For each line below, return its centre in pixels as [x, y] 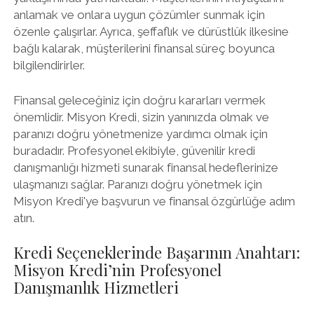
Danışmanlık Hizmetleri [96, 287]
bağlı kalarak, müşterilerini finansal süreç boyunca [144, 48]
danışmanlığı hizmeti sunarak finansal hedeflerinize [145, 167]
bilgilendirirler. [49, 65]
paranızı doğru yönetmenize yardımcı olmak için [140, 134]
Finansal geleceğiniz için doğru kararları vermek [139, 100]
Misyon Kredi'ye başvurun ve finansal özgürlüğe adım [154, 201]
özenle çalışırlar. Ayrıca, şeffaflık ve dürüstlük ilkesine [151, 32]
